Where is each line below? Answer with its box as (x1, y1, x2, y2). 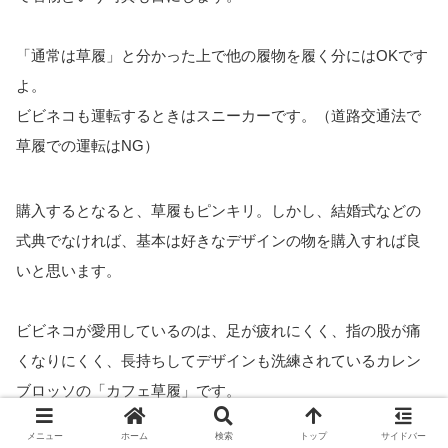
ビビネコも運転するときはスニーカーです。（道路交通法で (16, 107, 421, 125)
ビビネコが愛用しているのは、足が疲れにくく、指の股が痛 (16, 321, 421, 339)
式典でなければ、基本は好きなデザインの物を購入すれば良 (16, 231, 421, 249)
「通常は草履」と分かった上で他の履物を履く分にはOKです (16, 47, 428, 65)
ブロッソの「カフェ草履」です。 (16, 381, 241, 399)
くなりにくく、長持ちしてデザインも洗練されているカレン (16, 351, 421, 369)
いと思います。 (16, 261, 121, 279)
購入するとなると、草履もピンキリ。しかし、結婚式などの (16, 201, 421, 219)
